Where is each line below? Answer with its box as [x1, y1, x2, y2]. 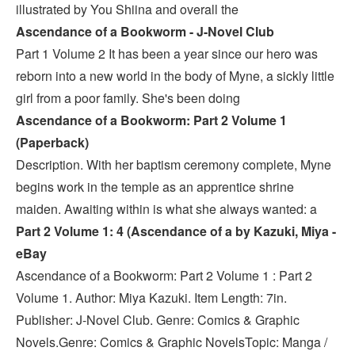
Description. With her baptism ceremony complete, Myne [16, 155, 331, 174]
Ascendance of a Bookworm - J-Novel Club [16, 21, 274, 40]
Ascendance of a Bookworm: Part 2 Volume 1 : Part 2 [16, 265, 312, 284]
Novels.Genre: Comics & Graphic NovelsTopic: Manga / [16, 332, 327, 351]
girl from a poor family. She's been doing [16, 88, 243, 107]
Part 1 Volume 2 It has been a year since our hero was [16, 44, 318, 63]
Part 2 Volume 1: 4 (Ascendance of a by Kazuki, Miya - [16, 221, 336, 240]
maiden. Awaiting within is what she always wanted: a [16, 199, 320, 218]
